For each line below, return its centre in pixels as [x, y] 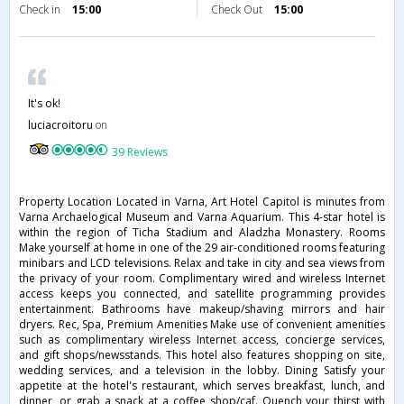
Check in [41, 10]
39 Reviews [140, 152]
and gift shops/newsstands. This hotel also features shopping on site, [202, 355]
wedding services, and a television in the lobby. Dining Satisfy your [202, 371]
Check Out [238, 10]
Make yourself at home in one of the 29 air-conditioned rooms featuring [202, 248]
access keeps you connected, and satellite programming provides [202, 294]
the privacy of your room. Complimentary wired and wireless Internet [202, 279]
